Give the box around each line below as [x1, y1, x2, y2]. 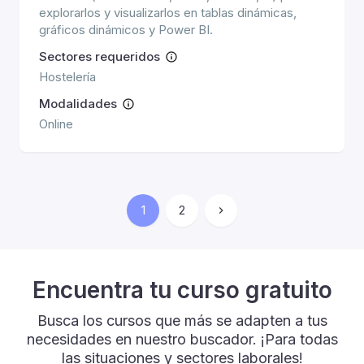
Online [39, 116, 73, 132]
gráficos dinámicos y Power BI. [39, 22, 213, 37]
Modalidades [39, 96, 117, 111]
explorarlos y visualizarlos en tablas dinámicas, [39, 5, 297, 20]
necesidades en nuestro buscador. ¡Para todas [26, 331, 338, 348]
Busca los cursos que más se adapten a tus [37, 312, 327, 329]
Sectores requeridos [39, 49, 160, 64]
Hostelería [39, 69, 96, 84]
